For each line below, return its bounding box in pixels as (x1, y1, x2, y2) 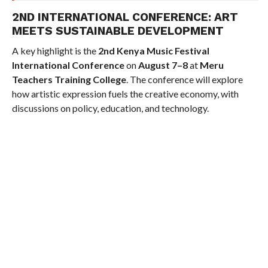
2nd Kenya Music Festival (98, 45, 209, 56)
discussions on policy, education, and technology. (11, 102, 209, 114)
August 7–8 (138, 59, 188, 71)
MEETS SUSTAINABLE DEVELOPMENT (11, 24, 224, 38)
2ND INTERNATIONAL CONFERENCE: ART (11, 10, 238, 24)
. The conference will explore (126, 74, 243, 85)
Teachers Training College (11, 74, 126, 85)
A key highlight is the (11, 45, 98, 56)
